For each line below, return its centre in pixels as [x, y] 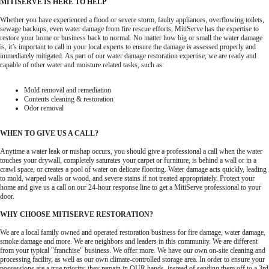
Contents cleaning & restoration [69, 99]
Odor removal [44, 108]
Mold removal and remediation [68, 90]
